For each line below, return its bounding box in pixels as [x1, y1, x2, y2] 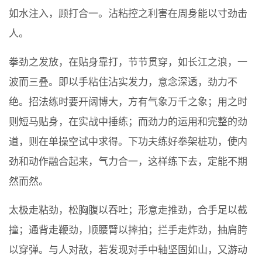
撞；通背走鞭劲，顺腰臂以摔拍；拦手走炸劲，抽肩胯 [9, 225, 247, 236]
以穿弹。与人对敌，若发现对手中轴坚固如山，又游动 [9, 244, 247, 256]
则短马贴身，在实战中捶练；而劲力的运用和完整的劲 [9, 116, 247, 128]
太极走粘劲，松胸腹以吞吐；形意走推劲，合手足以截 [9, 205, 247, 216]
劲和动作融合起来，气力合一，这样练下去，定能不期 [9, 156, 247, 168]
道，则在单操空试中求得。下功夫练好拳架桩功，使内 [9, 136, 247, 148]
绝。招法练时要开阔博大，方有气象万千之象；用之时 [9, 96, 247, 108]
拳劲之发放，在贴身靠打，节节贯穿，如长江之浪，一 [9, 57, 247, 68]
